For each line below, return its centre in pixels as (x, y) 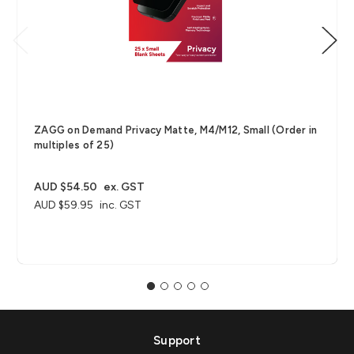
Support (177, 341)
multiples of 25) (74, 145)
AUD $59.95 (64, 205)
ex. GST (124, 187)
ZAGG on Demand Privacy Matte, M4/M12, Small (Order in (176, 130)
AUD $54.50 (66, 187)
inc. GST (120, 205)
